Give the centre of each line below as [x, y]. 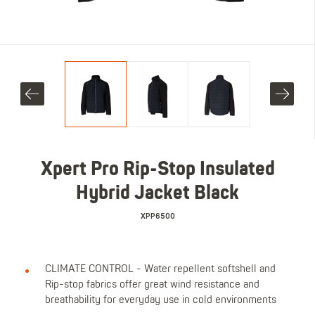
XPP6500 [157, 216]
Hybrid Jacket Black [157, 194]
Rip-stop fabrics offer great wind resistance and [152, 285]
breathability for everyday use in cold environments [160, 300]
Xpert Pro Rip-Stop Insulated [157, 170]
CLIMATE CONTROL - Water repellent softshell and [160, 269]
